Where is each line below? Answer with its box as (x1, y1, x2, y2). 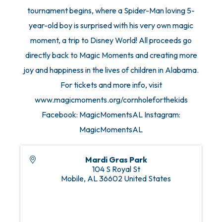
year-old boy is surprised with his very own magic (29, 20, 193, 31)
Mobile (61, 173, 84, 184)
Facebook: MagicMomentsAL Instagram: (42, 110, 180, 120)
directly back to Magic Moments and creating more (25, 50, 197, 60)
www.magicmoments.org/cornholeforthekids (34, 95, 188, 105)
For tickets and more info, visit (60, 80, 162, 90)
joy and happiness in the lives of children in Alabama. (23, 65, 199, 75)
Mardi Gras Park (85, 155, 147, 165)
